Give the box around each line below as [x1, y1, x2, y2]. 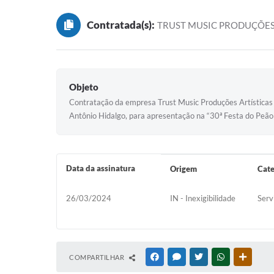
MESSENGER [183, 253, 221, 261]
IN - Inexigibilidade [169, 193, 235, 203]
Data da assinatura [66, 163, 135, 173]
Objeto [69, 81, 98, 92]
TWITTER [205, 253, 234, 261]
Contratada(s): [87, 18, 155, 31]
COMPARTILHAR [69, 253, 126, 261]
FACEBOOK [161, 253, 196, 261]
